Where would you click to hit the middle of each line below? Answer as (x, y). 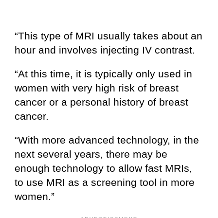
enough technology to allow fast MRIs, (103, 168)
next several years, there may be (91, 154)
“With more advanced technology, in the (107, 140)
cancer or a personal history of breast (101, 102)
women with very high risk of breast (97, 88)
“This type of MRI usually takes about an (109, 36)
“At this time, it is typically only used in (103, 74)
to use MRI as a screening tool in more (105, 182)
